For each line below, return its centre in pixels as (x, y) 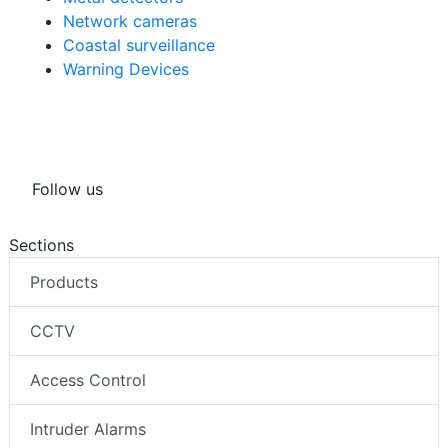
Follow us (67, 189)
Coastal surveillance (139, 45)
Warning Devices (126, 69)
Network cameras (130, 21)
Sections (41, 245)
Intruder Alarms (88, 429)
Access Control (88, 380)
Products (64, 282)
